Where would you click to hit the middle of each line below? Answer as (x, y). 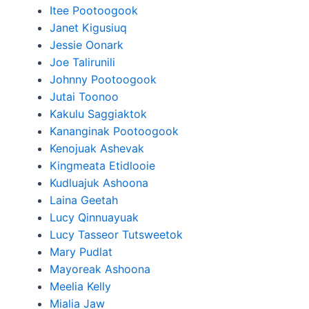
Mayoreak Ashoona (100, 269)
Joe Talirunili (82, 62)
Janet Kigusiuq (88, 28)
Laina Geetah (84, 200)
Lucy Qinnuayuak (94, 217)
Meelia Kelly (80, 286)
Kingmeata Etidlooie (102, 166)
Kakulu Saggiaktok (98, 114)
